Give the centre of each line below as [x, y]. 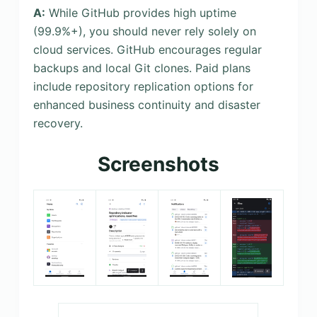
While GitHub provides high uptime [140, 12]
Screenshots [158, 164]
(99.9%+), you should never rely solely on [144, 31]
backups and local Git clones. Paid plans [142, 68]
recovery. [58, 123]
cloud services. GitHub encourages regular [147, 49]
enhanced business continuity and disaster [146, 104]
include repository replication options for [143, 86]
